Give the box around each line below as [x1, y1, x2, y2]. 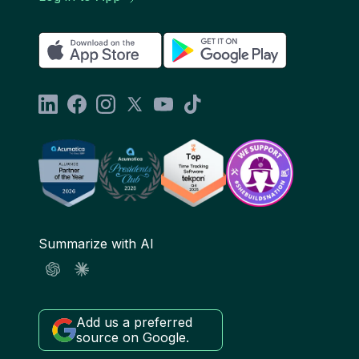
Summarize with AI [38, 235, 154, 252]
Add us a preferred [76, 313, 192, 330]
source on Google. [76, 329, 189, 345]
